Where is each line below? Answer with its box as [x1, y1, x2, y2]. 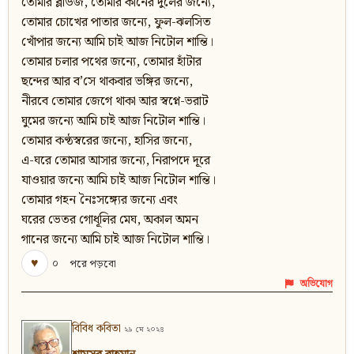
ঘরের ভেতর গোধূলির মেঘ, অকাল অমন [21, 210, 198, 231]
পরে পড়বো [70, 255, 116, 273]
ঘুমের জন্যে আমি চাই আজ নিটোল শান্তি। [21, 111, 205, 132]
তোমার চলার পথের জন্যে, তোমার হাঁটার [21, 52, 201, 73]
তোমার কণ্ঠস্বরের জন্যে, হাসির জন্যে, [21, 131, 192, 152]
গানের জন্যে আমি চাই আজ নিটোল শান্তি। [21, 230, 209, 250]
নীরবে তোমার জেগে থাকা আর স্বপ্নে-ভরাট [21, 92, 209, 112]
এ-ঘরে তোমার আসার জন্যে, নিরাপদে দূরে [21, 151, 210, 171]
